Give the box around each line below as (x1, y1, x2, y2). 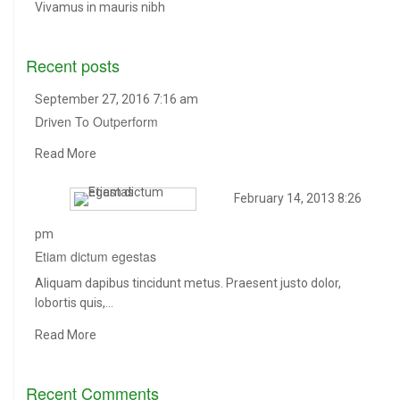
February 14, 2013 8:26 (234, 190, 362, 205)
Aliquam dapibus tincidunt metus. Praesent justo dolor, (35, 276, 341, 291)
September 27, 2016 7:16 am (35, 92, 198, 107)
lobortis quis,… (35, 296, 113, 311)
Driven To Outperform (35, 112, 158, 131)
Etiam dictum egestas (35, 247, 156, 266)
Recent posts (26, 54, 120, 78)
